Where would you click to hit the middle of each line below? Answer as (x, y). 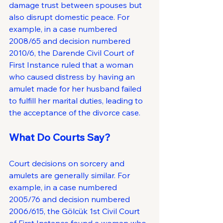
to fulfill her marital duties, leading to (77, 101)
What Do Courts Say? (60, 137)
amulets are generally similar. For (70, 175)
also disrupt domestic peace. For (70, 17)
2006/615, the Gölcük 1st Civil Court (75, 211)
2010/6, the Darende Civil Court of (72, 53)
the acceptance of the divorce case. (75, 112)
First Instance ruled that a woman (72, 65)
